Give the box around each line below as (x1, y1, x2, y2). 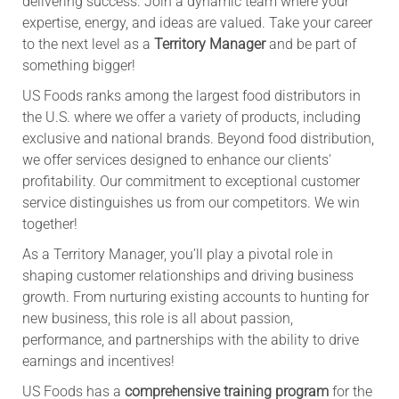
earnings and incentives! (21, 352, 175, 370)
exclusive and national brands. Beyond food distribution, (21, 129, 374, 147)
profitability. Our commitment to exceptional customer (21, 172, 360, 190)
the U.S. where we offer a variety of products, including (21, 108, 361, 126)
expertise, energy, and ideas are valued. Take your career (21, 13, 372, 31)
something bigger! (21, 56, 135, 74)
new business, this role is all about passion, (21, 309, 293, 327)
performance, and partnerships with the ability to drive (21, 330, 359, 348)
